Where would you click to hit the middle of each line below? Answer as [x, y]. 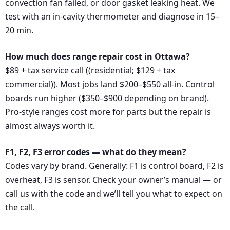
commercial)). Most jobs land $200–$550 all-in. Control [110, 84]
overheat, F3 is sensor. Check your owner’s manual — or [113, 180]
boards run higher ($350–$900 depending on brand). [107, 98]
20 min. [19, 31]
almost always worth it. [50, 126]
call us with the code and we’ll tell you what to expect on [114, 194]
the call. [20, 208]
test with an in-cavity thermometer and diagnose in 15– [112, 17]
